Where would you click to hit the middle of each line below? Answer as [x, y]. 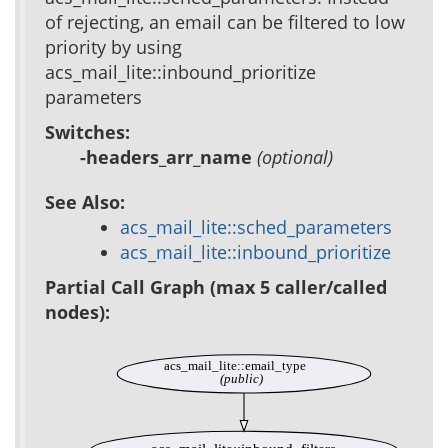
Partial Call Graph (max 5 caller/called [216, 286]
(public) [241, 378]
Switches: [87, 131]
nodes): [77, 311]
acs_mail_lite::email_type [235, 366]
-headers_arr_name [168, 156]
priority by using [113, 46]
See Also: [85, 201]
